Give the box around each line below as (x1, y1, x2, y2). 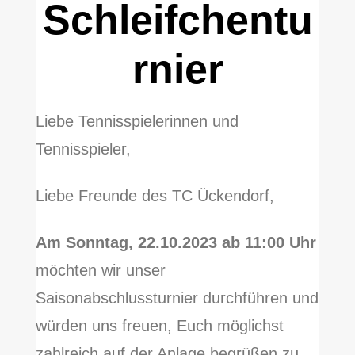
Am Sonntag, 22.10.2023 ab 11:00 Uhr (35, 234, 316, 252)
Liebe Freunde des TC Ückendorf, (35, 187, 274, 205)
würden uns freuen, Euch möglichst (35, 317, 284, 335)
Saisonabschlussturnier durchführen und (35, 289, 319, 307)
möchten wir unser (35, 261, 166, 280)
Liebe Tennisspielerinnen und (35, 113, 239, 131)
